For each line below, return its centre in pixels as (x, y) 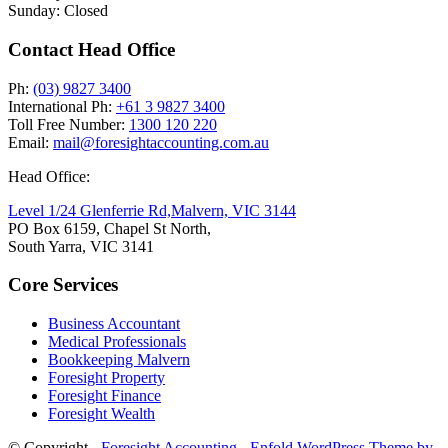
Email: (30, 142)
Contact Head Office (91, 49)
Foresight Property (106, 378)
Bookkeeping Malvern (119, 360)
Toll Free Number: (68, 124)
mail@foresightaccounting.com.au (161, 142)
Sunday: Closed (58, 11)
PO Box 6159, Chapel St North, (109, 228)
